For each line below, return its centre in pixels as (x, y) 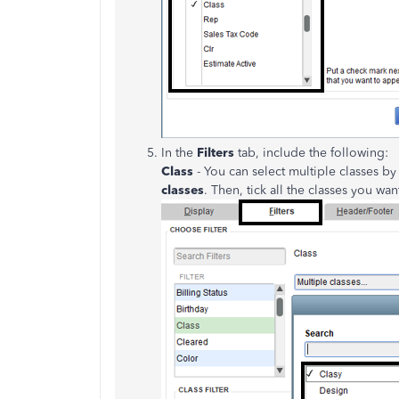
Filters (217, 153)
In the (179, 153)
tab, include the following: (313, 153)
